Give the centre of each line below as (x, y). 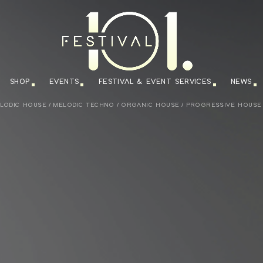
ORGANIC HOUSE (150, 105)
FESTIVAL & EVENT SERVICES (155, 82)
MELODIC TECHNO (84, 105)
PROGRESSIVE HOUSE (224, 105)
